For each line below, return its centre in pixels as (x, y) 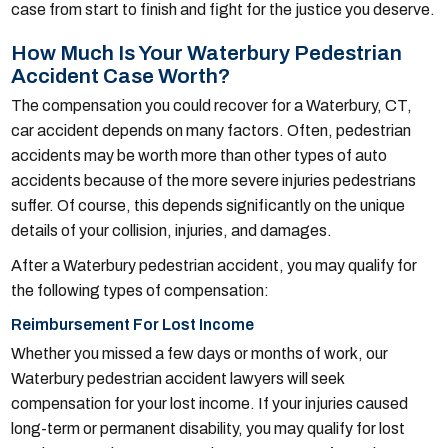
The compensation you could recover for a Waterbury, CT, (212, 106)
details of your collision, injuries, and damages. (172, 231)
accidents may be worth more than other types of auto (199, 156)
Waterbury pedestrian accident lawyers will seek (178, 379)
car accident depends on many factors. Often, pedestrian (211, 131)
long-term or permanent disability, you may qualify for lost (208, 429)
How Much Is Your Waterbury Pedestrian (207, 53)
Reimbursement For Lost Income (133, 325)
